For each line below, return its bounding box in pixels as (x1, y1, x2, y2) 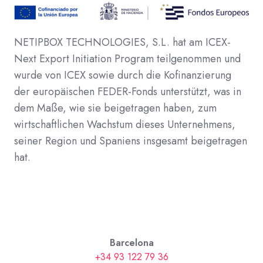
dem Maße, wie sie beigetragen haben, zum (14, 100, 217, 116)
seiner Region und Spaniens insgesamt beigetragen (14, 133, 247, 149)
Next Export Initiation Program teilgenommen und (14, 51, 241, 67)
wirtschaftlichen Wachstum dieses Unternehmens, (14, 117, 235, 133)
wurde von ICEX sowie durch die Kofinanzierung (14, 68, 231, 83)
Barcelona (109, 236, 154, 250)
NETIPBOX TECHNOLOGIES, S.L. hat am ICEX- (14, 35, 231, 50)
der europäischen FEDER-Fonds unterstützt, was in (14, 84, 241, 100)
